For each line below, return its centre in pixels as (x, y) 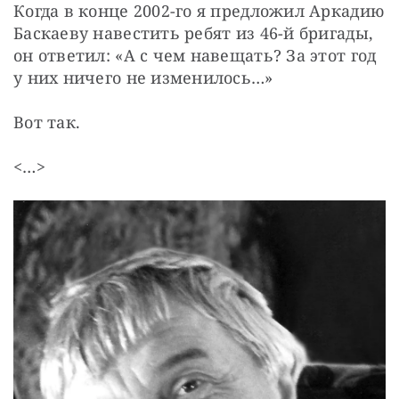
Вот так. (47, 122)
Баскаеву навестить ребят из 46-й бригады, (194, 33)
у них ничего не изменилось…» (143, 77)
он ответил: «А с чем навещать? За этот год (195, 55)
